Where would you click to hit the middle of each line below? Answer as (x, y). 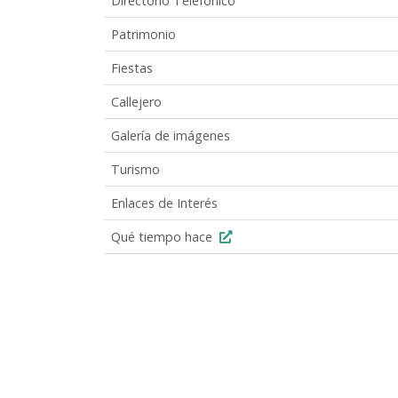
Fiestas (132, 68)
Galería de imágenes (171, 135)
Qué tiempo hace (163, 236)
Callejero (136, 101)
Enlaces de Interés (164, 203)
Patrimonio (143, 34)
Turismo (135, 169)
